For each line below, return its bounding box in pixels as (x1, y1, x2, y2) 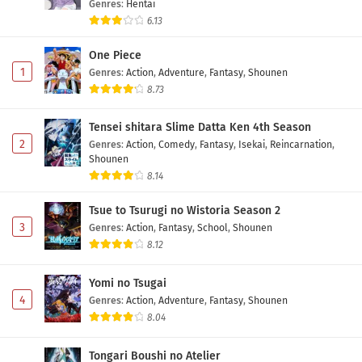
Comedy (158, 138, 195, 151)
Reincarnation (270, 138, 332, 151)
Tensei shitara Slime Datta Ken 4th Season (89, 120, 311, 135)
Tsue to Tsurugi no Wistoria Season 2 (89, 204, 280, 218)
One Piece (89, 48, 141, 62)
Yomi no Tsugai (89, 276, 166, 291)
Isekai (238, 138, 265, 151)
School (197, 221, 228, 234)
